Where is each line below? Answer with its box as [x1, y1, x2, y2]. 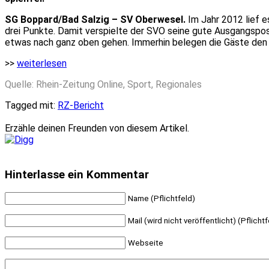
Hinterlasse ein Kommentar [5, 168, 149, 181]
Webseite [128, 238, 163, 248]
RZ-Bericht [58, 99, 104, 111]
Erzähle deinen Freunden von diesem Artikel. [5, 122, 189, 134]
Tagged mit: [5, 99, 58, 111]
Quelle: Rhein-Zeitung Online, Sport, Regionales [5, 78, 202, 90]
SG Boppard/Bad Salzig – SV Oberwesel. [5, 13, 186, 25]
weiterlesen [17, 57, 67, 69]
